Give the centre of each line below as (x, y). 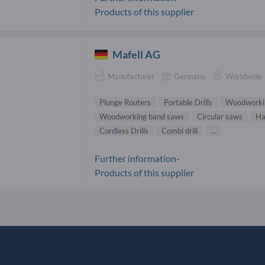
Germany (190, 77)
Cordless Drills (124, 130)
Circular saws (220, 116)
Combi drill (180, 130)
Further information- (137, 158)
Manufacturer (131, 77)
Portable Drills (188, 102)
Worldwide (244, 77)
